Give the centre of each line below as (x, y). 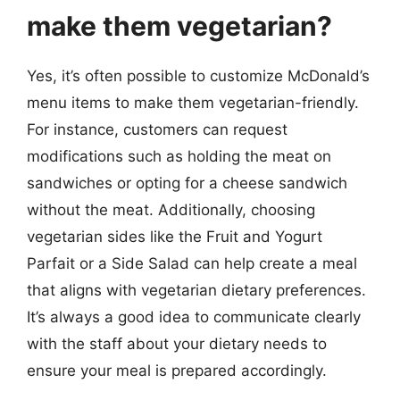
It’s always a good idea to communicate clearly (194, 317)
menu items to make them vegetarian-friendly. (193, 103)
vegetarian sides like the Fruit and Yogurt (175, 237)
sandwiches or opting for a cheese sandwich (187, 183)
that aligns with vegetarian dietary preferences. (196, 290)
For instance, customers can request (157, 129)
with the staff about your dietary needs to (177, 344)
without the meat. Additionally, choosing (171, 210)
